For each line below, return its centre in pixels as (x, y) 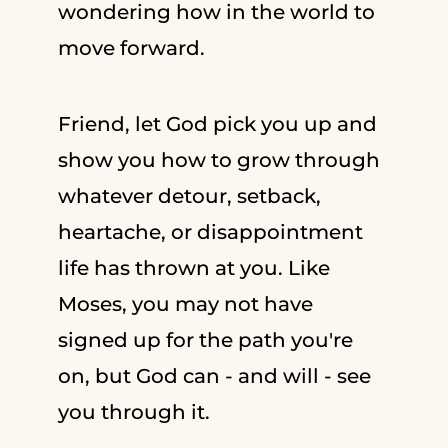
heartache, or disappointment (210, 231)
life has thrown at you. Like (193, 267)
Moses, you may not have (185, 303)
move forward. (131, 47)
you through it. (133, 411)
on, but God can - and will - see (214, 375)
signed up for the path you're (205, 339)
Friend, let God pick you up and (217, 123)
